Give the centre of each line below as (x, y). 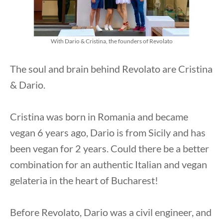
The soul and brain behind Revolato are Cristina (111, 68)
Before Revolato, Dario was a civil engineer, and (111, 212)
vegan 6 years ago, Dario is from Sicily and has (108, 132)
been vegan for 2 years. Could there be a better (110, 148)
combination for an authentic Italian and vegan (109, 164)
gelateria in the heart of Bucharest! (84, 180)
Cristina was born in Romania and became (99, 116)
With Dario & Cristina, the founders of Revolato (111, 41)
